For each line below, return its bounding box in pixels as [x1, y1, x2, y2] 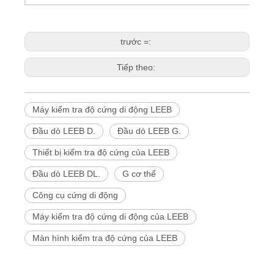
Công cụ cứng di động [32, 190, 118, 200]
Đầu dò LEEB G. [117, 125, 181, 136]
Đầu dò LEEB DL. [32, 168, 100, 179]
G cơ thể [122, 168, 156, 179]
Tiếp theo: [116, 62, 158, 72]
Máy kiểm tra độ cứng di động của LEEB [32, 211, 188, 221]
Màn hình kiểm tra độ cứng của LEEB [32, 232, 177, 243]
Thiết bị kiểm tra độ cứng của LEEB [32, 147, 169, 157]
